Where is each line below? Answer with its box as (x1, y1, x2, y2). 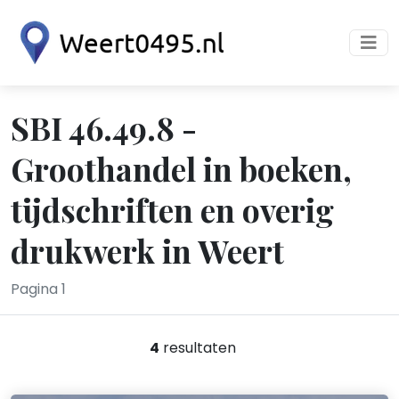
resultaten (159, 338, 236, 358)
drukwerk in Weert (11, 229, 284, 272)
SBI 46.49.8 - (11, 106, 197, 149)
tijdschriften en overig (11, 188, 334, 231)
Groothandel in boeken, (11, 147, 352, 190)
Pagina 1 (11, 279, 66, 299)
